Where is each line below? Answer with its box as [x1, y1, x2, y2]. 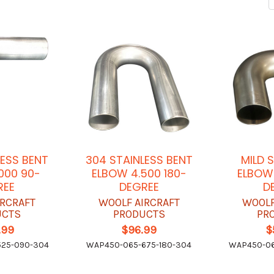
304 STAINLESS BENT [85, 152, 193, 168]
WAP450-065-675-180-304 [86, 240, 192, 251]
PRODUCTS [113, 207, 165, 221]
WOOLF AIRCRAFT [98, 196, 180, 210]
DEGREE [119, 179, 159, 195]
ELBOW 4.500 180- [91, 166, 187, 182]
